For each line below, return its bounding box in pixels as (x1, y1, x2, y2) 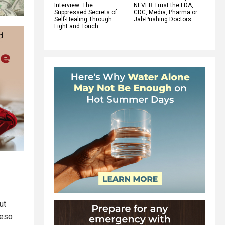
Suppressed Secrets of (54, 8, 117, 16)
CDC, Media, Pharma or (134, 8, 197, 16)
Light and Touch (54, 22, 98, 30)
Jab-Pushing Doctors (134, 15, 191, 23)
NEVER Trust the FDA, (134, 1, 193, 9)
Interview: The (54, 1, 93, 9)
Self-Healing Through (54, 15, 112, 23)
